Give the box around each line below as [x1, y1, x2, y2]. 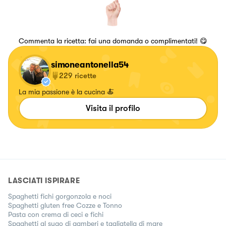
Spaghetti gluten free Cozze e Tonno [8, 201, 122, 209]
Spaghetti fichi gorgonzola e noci [8, 192, 111, 200]
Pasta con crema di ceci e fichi [8, 210, 103, 218]
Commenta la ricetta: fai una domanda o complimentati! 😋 [19, 36, 207, 45]
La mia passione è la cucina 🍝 [19, 87, 114, 96]
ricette [75, 71, 96, 80]
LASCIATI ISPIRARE [8, 176, 80, 185]
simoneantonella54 [51, 60, 129, 70]
